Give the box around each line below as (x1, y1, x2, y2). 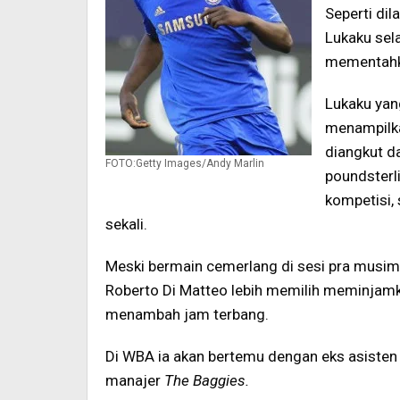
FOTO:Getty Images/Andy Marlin (105, 157, 264, 171)
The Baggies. (164, 371, 249, 389)
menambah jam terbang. (105, 305, 269, 323)
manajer (105, 371, 164, 389)
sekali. (105, 215, 147, 233)
